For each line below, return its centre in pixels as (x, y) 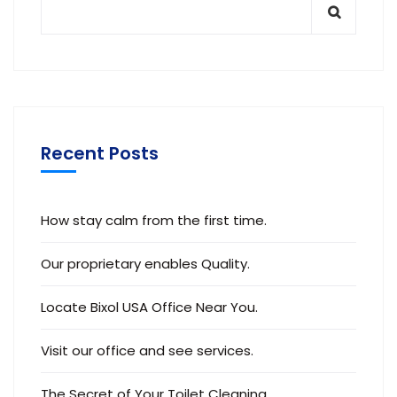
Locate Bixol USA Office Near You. (149, 307)
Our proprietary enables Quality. (145, 264)
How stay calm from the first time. (154, 220)
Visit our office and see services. (147, 350)
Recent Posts (100, 153)
